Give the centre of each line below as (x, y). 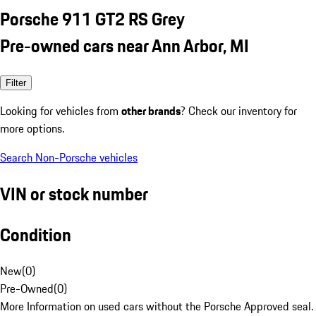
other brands (151, 110)
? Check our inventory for (239, 110)
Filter (16, 83)
